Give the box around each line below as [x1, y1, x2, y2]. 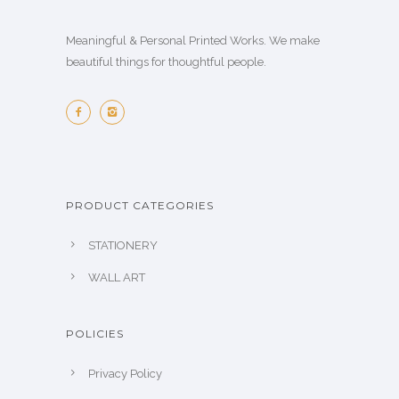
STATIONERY [88, 238, 158, 252]
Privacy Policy [88, 366, 162, 380]
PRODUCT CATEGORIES [66, 198, 214, 212]
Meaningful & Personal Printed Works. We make [66, 33, 320, 47]
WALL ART [88, 270, 145, 284]
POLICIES [66, 326, 124, 340]
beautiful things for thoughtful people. [66, 54, 266, 69]
